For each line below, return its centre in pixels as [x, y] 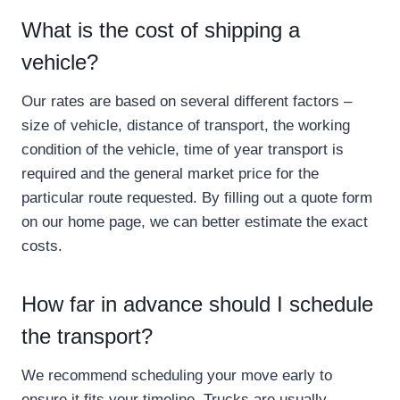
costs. [42, 246]
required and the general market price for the [170, 174]
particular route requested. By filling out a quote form [197, 198]
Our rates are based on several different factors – [187, 102]
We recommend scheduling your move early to [177, 376]
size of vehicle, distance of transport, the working [186, 126]
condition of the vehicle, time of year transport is [183, 150]
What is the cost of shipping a [161, 30]
